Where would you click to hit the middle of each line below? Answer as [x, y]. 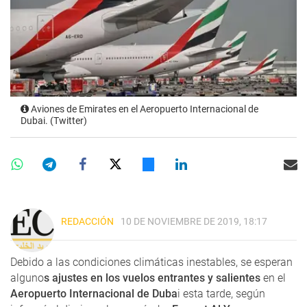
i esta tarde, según [221, 294]
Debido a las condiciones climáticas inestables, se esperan [151, 262]
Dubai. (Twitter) [54, 121]
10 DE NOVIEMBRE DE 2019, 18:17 [194, 222]
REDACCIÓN [87, 222]
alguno [27, 278]
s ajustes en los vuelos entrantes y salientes [152, 278]
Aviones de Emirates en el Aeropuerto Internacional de [144, 110]
